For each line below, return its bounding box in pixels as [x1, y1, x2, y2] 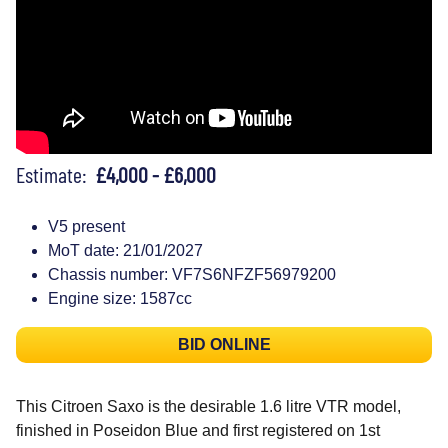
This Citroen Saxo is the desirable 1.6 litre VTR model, [16, 397, 401, 415]
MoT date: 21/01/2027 [48, 241, 203, 259]
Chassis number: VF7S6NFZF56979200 [48, 265, 336, 283]
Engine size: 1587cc [48, 289, 192, 307]
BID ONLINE [177, 335, 271, 353]
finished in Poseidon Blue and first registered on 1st [16, 421, 380, 439]
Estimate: [16, 160, 95, 187]
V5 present [48, 217, 125, 235]
